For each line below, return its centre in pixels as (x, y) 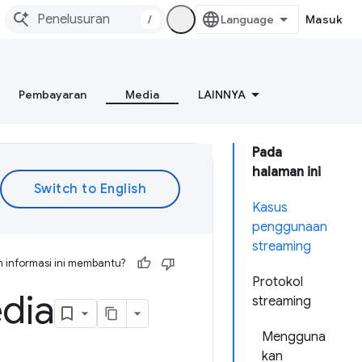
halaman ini (286, 172)
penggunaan (290, 227)
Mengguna (294, 337)
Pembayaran (53, 95)
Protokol (278, 282)
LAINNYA (222, 95)
